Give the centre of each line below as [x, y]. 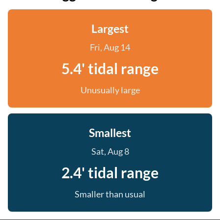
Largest [110, 28]
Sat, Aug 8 [110, 151]
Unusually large [110, 90]
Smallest [110, 133]
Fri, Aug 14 [110, 47]
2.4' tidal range [110, 172]
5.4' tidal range [110, 68]
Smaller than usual [110, 194]
